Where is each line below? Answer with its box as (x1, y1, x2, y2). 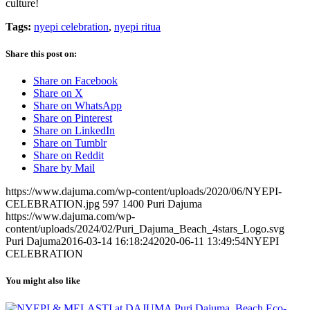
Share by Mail (33, 162, 95, 174)
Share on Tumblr (33, 137, 107, 149)
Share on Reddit (33, 149, 104, 162)
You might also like (6, 275, 80, 286)
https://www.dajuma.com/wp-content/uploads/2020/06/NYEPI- (6, 185, 282, 198)
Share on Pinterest (33, 112, 112, 125)
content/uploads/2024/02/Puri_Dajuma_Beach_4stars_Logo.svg (6, 223, 284, 235)
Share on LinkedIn (33, 125, 115, 137)
